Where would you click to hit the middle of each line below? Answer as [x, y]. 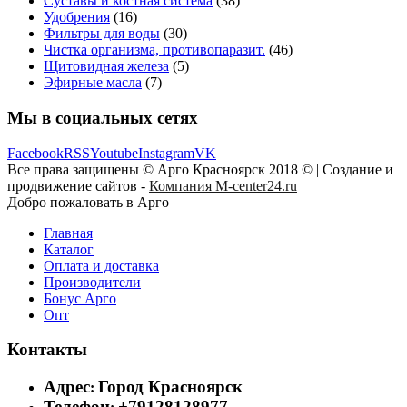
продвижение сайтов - [78, 185]
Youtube [114, 153]
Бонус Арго [80, 298]
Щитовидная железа [106, 66]
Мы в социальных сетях [103, 117]
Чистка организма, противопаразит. [154, 50]
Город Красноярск [170, 386]
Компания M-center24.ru [223, 185]
